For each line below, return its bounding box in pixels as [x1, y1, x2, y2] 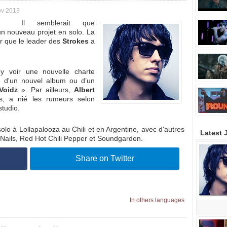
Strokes [62, 37, 89, 45]
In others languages [130, 197, 184, 204]
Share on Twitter [75, 154, 134, 163]
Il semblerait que [21, 19, 95, 27]
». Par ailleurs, [18, 86, 74, 94]
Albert [74, 86, 95, 94]
